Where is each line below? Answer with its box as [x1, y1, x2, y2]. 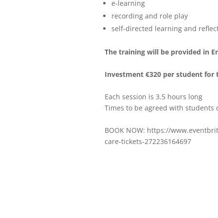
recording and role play [111, 11, 188, 21]
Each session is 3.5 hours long [105, 92, 203, 102]
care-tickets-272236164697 [105, 137, 192, 146]
